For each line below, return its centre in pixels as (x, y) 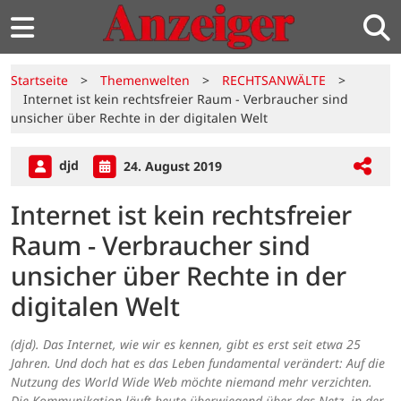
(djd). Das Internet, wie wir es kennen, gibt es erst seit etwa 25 (186, 345)
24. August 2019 (171, 166)
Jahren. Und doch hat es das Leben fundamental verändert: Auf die (198, 363)
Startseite (39, 80)
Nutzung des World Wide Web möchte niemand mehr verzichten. (192, 382)
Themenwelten (145, 80)
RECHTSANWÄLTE (274, 80)
